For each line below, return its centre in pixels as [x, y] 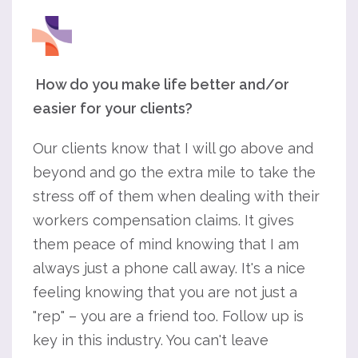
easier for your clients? [113, 108]
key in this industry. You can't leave [151, 340]
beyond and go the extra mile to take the [174, 172]
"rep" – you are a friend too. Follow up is [168, 316]
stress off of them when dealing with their [176, 196]
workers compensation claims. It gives [163, 220]
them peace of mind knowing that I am [166, 244]
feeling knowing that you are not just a [165, 292]
